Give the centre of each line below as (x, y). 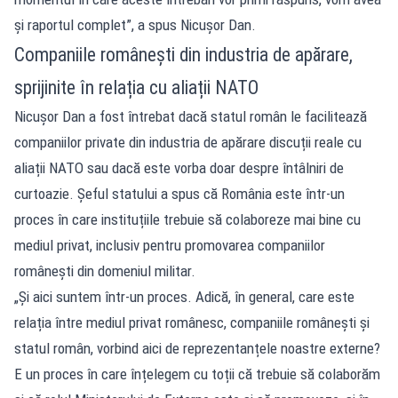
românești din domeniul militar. (105, 271)
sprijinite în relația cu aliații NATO (136, 88)
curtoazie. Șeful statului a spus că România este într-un (179, 194)
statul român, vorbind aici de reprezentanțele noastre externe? (197, 348)
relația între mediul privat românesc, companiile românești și (192, 322)
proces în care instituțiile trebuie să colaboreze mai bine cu (187, 219)
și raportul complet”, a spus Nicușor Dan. (135, 25)
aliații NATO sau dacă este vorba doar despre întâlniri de (179, 168)
